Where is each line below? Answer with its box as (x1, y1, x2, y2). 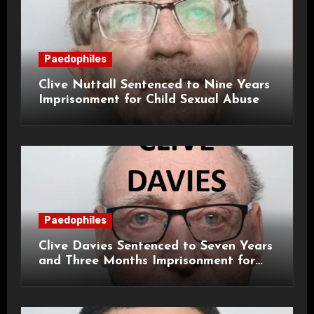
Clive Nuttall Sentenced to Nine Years (38, 78, 270, 92)
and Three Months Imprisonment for (38, 254, 255, 268)
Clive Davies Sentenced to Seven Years (38, 239, 273, 253)
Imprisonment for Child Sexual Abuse (38, 93, 259, 107)
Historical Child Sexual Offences (38, 268, 233, 282)
